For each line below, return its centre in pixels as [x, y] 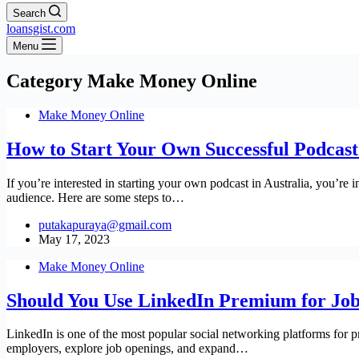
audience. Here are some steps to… [95, 197]
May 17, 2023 [74, 239]
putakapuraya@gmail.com [105, 224]
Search [29, 13]
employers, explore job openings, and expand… [127, 349]
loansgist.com [41, 28]
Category [44, 81]
